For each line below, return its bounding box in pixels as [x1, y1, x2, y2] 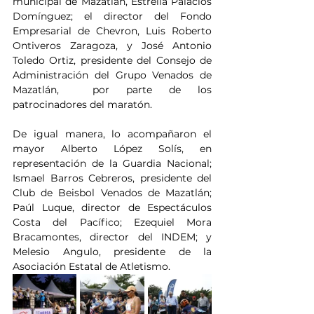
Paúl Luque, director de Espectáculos [13, 201, 212, 214]
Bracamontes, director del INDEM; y [13, 231, 212, 244]
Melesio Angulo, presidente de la [13, 245, 212, 259]
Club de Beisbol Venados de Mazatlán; [13, 186, 212, 200]
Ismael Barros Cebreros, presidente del [13, 172, 212, 185]
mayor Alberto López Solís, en [13, 142, 212, 156]
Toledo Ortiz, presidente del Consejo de [13, 54, 212, 67]
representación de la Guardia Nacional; [13, 157, 212, 170]
